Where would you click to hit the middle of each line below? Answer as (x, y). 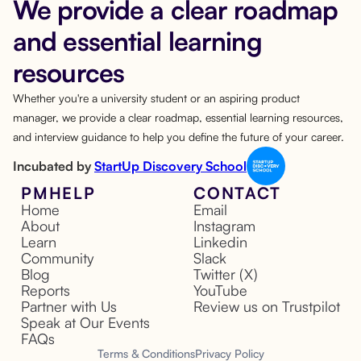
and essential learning (137, 41)
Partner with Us (69, 306)
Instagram (224, 226)
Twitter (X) (226, 274)
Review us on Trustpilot (267, 306)
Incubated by (54, 166)
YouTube (220, 290)
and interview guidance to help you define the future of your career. (178, 137)
